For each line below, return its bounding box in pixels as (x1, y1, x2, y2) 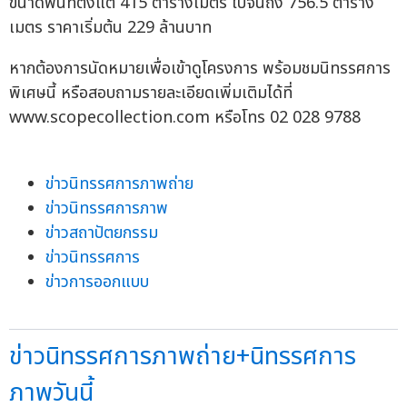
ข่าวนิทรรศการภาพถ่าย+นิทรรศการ (9, 337, 356, 375)
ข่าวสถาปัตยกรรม (45, 220, 158, 245)
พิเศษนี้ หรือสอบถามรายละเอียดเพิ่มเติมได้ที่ (9, 80, 293, 105)
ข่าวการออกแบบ (45, 269, 149, 294)
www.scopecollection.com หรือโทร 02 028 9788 (9, 104, 361, 130)
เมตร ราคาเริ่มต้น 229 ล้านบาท (9, 15, 212, 40)
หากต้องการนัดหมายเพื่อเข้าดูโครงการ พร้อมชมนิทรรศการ (9, 55, 391, 81)
